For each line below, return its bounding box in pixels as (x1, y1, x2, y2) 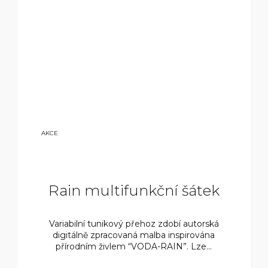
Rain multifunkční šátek (48, 182, 220, 200)
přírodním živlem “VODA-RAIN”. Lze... (56, 241, 212, 252)
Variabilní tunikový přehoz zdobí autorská (48, 218, 219, 230)
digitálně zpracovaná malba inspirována (53, 230, 215, 241)
